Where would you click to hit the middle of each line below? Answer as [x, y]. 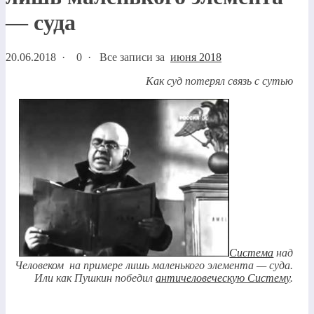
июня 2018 [196, 57]
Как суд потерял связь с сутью [220, 81]
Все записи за [135, 57]
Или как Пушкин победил [95, 278]
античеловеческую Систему [223, 278]
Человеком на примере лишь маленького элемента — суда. [154, 265]
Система [252, 252]
